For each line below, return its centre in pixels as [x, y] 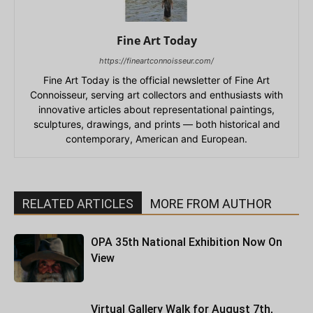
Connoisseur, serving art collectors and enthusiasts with [156, 94]
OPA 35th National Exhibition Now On [187, 242]
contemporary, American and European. [156, 138]
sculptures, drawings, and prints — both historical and [156, 124]
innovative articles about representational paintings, [156, 109]
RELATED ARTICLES [78, 203]
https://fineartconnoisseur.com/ [156, 60]
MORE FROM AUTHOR [211, 203]
